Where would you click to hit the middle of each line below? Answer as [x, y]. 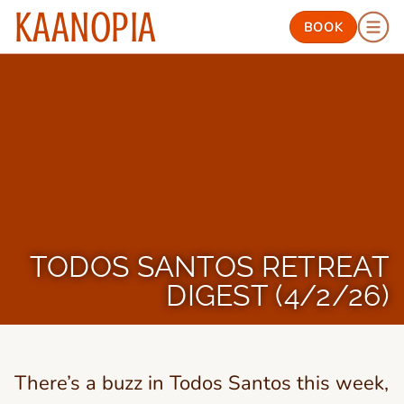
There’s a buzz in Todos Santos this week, [202, 383]
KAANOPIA [86, 27]
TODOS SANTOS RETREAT [209, 266]
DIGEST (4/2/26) [278, 295]
